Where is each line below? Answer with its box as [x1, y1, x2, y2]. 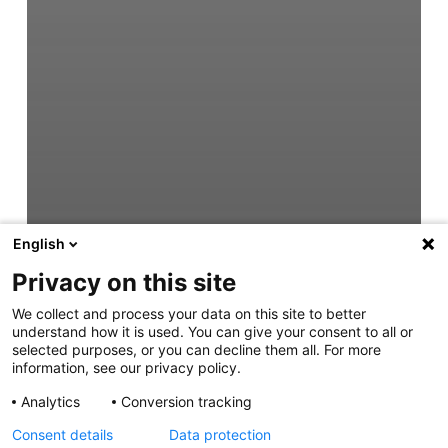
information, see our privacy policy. [12, 359, 241, 376]
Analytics [21, 393, 80, 410]
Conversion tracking [121, 393, 252, 410]
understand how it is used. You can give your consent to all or [12, 323, 413, 340]
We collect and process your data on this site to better [12, 305, 366, 322]
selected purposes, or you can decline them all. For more [12, 341, 381, 358]
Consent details [12, 426, 113, 443]
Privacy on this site [12, 268, 236, 297]
